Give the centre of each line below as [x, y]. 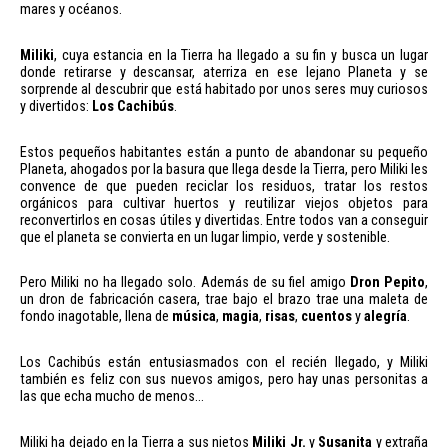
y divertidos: [56, 106]
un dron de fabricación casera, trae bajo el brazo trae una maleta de [224, 300]
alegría [385, 317]
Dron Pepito [387, 283]
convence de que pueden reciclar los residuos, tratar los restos [224, 186]
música [194, 317]
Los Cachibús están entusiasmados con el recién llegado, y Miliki [224, 363]
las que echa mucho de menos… [112, 397]
